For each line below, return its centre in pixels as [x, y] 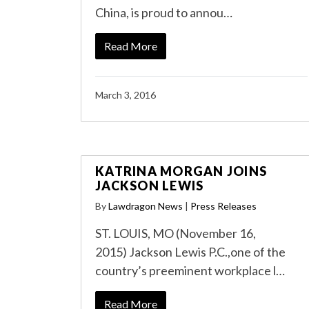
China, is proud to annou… [164, 12]
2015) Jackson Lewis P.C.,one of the [190, 252]
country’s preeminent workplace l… [190, 270]
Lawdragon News [146, 206]
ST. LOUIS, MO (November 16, [176, 233]
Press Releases [223, 206]
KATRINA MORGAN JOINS [181, 171]
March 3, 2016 [126, 95]
